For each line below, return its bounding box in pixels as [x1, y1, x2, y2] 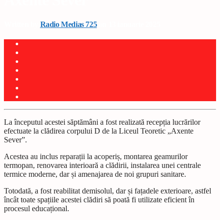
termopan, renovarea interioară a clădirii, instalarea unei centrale [4, 161, 201, 170]
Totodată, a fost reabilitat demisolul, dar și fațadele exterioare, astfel [4, 187, 211, 195]
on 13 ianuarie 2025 [97, 20, 161, 28]
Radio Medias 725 [40, 20, 97, 28]
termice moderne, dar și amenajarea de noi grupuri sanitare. [4, 170, 186, 179]
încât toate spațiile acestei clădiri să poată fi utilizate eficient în [4, 195, 194, 204]
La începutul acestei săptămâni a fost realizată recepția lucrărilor [4, 118, 200, 127]
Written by [4, 20, 40, 28]
